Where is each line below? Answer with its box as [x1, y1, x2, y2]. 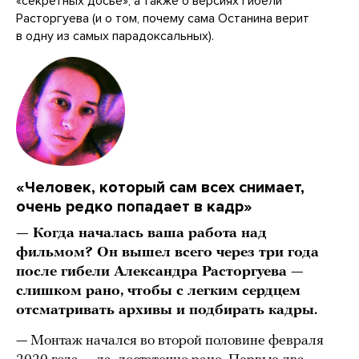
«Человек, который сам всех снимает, [16, 177, 305, 197]
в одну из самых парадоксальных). [16, 27, 214, 44]
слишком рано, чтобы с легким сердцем [16, 283, 301, 299]
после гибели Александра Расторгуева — [16, 264, 304, 280]
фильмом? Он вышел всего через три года [16, 244, 319, 260]
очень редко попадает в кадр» [16, 196, 252, 216]
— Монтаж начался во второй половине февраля [16, 333, 324, 349]
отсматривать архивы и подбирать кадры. [16, 302, 317, 318]
